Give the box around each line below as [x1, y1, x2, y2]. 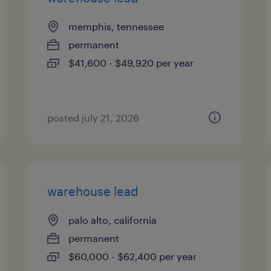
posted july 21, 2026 [47, 112, 140, 123]
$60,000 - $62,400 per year [68, 250, 197, 262]
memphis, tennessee [68, 21, 165, 32]
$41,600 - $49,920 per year [68, 57, 194, 68]
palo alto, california [68, 214, 157, 226]
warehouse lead [47, 184, 139, 198]
